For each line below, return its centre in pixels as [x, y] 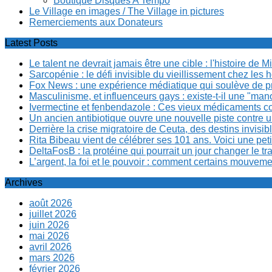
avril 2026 [50, 247]
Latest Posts [31, 43]
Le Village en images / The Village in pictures [127, 12]
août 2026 [51, 203]
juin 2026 [49, 225]
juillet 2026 [53, 214]
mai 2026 [49, 236]
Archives [24, 183]
